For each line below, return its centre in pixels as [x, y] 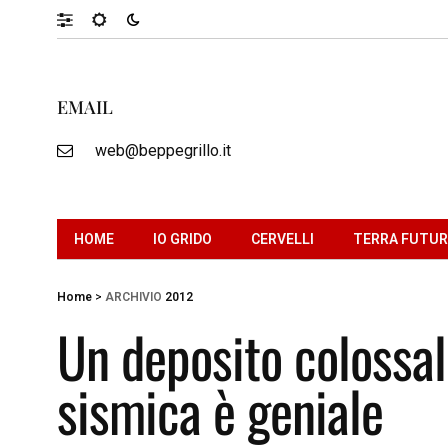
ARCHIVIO [133, 296]
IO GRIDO [182, 238]
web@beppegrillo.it [162, 150]
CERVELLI [282, 238]
